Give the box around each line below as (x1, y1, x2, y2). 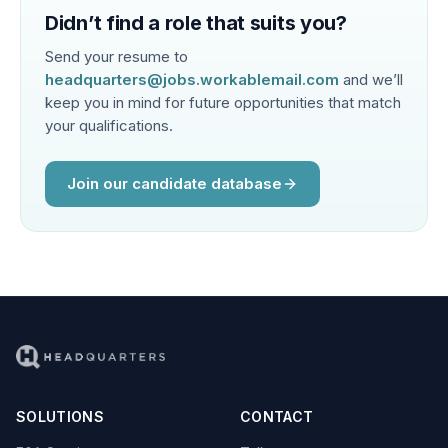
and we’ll (343, 70, 403, 90)
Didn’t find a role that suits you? (45, 11, 347, 36)
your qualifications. (45, 116, 173, 136)
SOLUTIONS (16, 408, 105, 426)
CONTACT (240, 408, 314, 426)
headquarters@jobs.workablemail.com (45, 70, 339, 90)
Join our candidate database (67, 174, 282, 194)
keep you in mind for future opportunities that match (45, 93, 401, 113)
